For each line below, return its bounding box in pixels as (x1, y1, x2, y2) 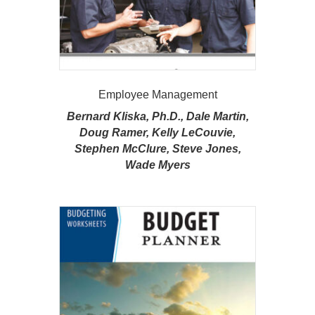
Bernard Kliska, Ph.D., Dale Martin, (66, 110, 249, 122)
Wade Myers (124, 158, 191, 171)
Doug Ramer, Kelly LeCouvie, (79, 126, 236, 139)
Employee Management (98, 88, 217, 101)
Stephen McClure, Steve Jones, (74, 142, 241, 155)
